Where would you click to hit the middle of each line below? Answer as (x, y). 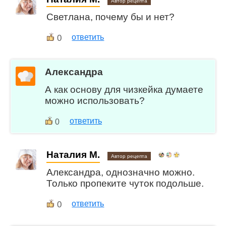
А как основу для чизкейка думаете (124, 89)
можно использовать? (95, 100)
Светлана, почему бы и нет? (111, 17)
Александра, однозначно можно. (121, 173)
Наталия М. (73, 155)
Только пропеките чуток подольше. (125, 184)
